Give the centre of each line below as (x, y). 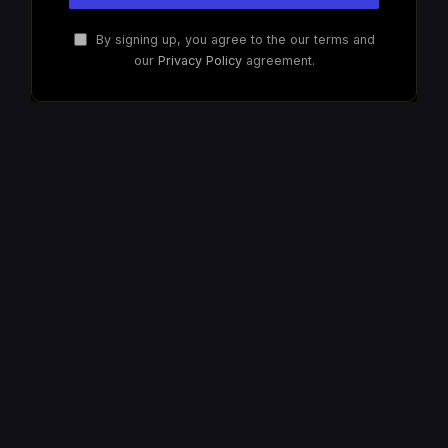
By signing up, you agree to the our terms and (233, 39)
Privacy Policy (199, 60)
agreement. (278, 60)
